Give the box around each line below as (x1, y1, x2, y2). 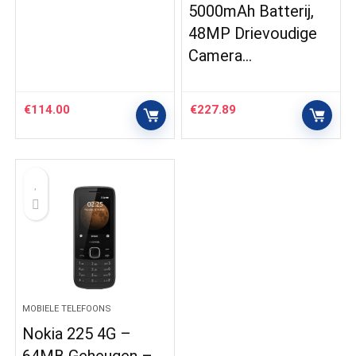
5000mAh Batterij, (188, 2, 315, 21)
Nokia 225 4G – (22, 324, 132, 344)
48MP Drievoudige (188, 24, 318, 44)
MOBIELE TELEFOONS (22, 304, 112, 315)
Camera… (188, 46, 253, 66)
